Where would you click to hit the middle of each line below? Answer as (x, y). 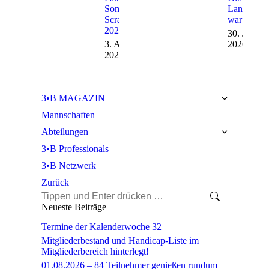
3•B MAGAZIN (73, 98)
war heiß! (246, 20)
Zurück (55, 183)
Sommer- (122, 9)
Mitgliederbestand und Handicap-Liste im (120, 241)
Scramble (122, 20)
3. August (123, 44)
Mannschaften (68, 115)
